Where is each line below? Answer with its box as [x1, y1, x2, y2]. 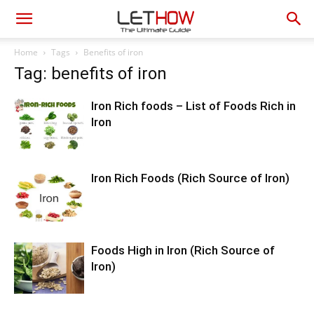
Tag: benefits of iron [14, 64, 167, 83]
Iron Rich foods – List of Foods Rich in [91, 99, 296, 113]
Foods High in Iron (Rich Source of [91, 243, 275, 257]
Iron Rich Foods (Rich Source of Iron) [91, 171, 289, 185]
